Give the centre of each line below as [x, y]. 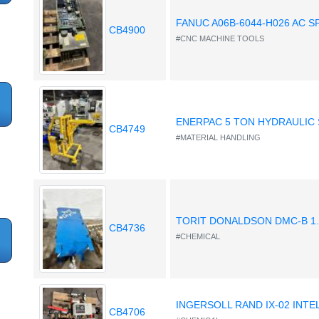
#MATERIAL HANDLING [219, 138]
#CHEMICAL [198, 237]
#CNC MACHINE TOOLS [220, 39]
